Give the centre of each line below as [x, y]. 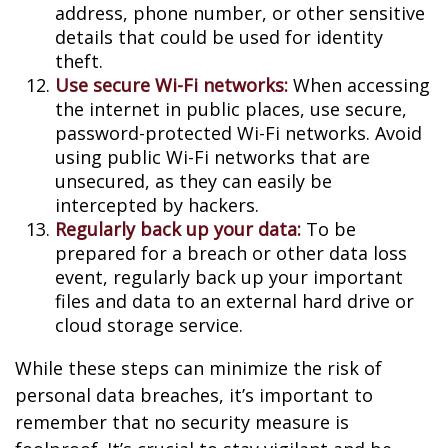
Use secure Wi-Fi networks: [171, 85]
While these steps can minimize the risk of [198, 368]
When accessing [359, 85]
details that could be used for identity [219, 37]
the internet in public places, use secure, [231, 109]
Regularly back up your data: [178, 229]
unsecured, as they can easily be [193, 181]
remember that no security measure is [182, 422]
